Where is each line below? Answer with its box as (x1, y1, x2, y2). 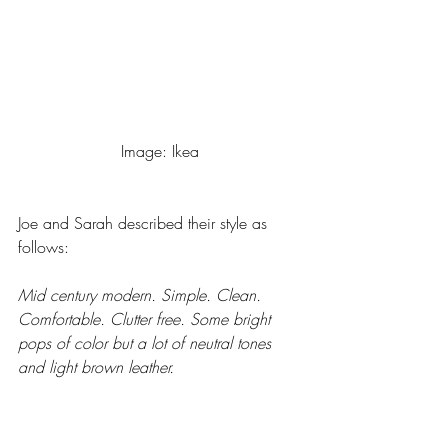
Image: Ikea (121, 139, 199, 162)
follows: (18, 235, 74, 258)
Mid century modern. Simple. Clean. (18, 283, 266, 306)
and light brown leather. (18, 355, 174, 378)
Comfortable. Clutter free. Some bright (18, 307, 275, 330)
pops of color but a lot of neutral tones (18, 331, 276, 354)
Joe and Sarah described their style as (18, 211, 272, 234)
